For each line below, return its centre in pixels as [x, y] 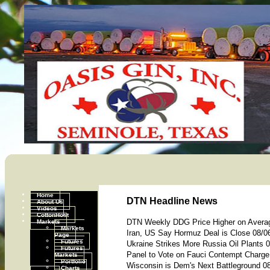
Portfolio [73, 261]
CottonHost [53, 214]
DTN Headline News [172, 201]
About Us [50, 201]
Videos [47, 208]
